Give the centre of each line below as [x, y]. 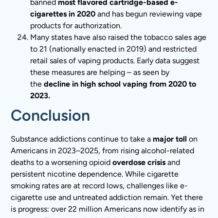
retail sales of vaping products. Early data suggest [115, 60]
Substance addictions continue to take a [82, 139]
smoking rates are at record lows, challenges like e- [100, 185]
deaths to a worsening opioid [62, 162]
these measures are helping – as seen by [100, 72]
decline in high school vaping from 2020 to [120, 84]
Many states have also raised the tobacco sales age [118, 37]
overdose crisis [140, 162]
